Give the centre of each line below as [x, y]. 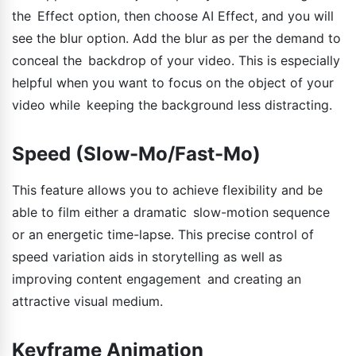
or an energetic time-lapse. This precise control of [163, 234]
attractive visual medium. [87, 301]
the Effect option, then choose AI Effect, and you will [173, 15]
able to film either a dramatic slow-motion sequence [171, 212]
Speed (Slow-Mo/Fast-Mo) [136, 153]
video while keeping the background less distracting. [172, 104]
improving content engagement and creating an [157, 279]
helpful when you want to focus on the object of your [173, 82]
